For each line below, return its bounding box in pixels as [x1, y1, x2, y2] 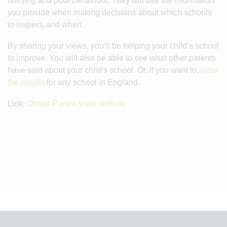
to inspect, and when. [8, 20, 84, 29]
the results [8, 78, 45, 87]
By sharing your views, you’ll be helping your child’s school [8, 42, 219, 50]
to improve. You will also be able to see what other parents [8, 54, 216, 62]
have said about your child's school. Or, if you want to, [8, 66, 201, 74]
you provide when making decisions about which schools [8, 8, 212, 17]
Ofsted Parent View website [27, 99, 126, 108]
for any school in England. [45, 78, 140, 87]
